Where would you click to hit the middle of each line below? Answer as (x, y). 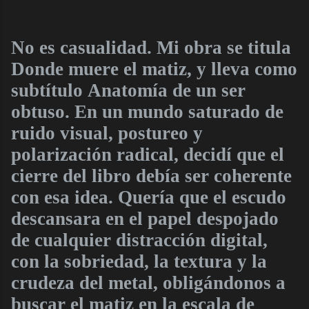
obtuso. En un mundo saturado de (147, 111)
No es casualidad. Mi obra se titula (151, 47)
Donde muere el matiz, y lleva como (154, 69)
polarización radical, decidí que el (148, 154)
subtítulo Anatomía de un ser (128, 90)
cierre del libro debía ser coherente (151, 176)
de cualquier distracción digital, (139, 240)
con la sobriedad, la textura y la (139, 261)
